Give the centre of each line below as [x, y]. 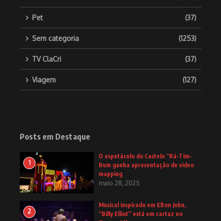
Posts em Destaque [55, 137]
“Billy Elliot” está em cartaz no [141, 214]
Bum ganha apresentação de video [146, 165]
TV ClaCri [47, 59]
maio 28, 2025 [119, 183]
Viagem [44, 80]
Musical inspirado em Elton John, [142, 205]
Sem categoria [55, 38]
